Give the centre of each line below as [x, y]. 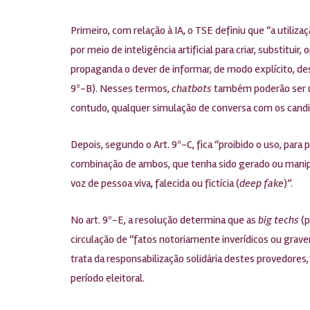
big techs [279, 220]
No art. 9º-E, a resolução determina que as [164, 220]
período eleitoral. [108, 278]
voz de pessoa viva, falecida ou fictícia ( [155, 183]
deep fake [262, 183]
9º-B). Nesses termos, [121, 89]
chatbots [192, 89]
